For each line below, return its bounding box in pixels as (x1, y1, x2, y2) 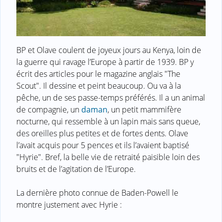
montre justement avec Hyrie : (16, 199, 122, 211)
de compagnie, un (16, 104, 81, 115)
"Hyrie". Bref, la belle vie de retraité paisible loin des (16, 152, 200, 163)
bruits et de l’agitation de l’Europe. (16, 164, 136, 175)
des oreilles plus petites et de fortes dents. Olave (16, 128, 188, 139)
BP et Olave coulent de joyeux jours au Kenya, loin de (16, 45, 201, 56)
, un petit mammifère (108, 104, 181, 115)
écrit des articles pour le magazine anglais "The (16, 68, 180, 80)
